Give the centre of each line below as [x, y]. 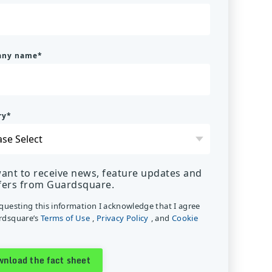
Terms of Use [65, 218]
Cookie [185, 218]
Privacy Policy [122, 218]
